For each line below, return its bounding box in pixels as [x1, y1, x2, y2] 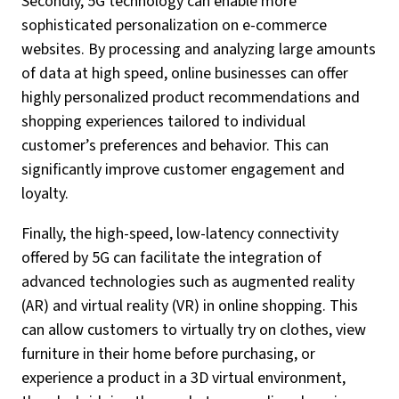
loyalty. [21, 183, 69, 205]
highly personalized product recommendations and [21, 86, 360, 109]
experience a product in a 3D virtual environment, [21, 367, 346, 389]
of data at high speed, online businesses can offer [21, 62, 348, 85]
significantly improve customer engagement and [21, 159, 345, 181]
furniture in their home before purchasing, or [21, 343, 315, 365]
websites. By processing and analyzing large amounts [21, 38, 376, 61]
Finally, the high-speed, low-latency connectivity [21, 223, 338, 245]
